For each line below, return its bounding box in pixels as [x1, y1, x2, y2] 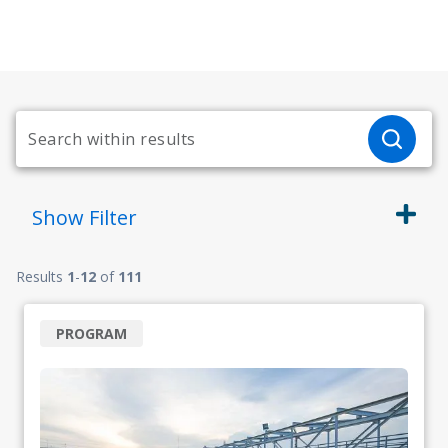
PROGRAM [56, 324, 127, 343]
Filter [89, 204, 137, 231]
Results [16, 267, 67, 286]
